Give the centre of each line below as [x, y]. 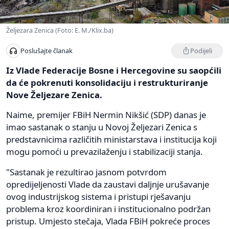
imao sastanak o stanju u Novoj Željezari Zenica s [102, 127]
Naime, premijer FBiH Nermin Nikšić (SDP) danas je [106, 114]
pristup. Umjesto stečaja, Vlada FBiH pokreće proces [108, 221]
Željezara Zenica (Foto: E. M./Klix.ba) [60, 30]
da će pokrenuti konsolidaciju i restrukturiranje [107, 82]
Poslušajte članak [47, 51]
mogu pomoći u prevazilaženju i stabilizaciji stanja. [105, 151]
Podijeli [201, 50]
